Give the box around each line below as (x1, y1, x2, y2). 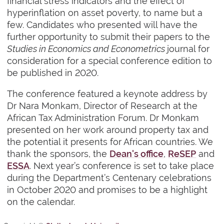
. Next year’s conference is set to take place (29, 160, 214, 171)
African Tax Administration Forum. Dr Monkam (7, 112, 199, 123)
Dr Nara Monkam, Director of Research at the (7, 100, 198, 111)
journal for (167, 43, 210, 54)
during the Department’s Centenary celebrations (7, 172, 212, 183)
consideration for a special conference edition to (7, 55, 212, 66)
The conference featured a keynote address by (7, 88, 208, 99)
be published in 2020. (7, 67, 99, 78)
